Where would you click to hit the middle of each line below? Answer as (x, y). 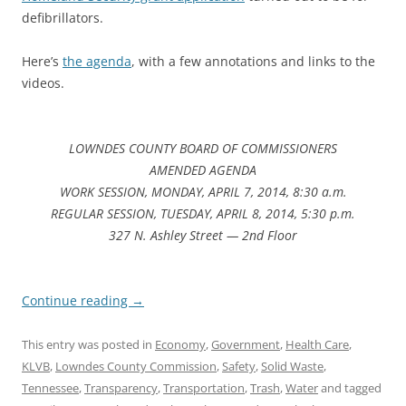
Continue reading (77, 300)
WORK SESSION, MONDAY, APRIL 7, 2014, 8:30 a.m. (203, 192)
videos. (43, 83)
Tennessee (50, 388)
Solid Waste (292, 366)
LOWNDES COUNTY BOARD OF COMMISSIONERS (203, 148)
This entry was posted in (88, 344)
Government (246, 344)
